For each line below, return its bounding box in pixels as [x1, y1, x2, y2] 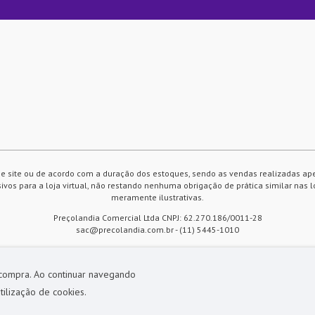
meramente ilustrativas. [111, 192, 204, 203]
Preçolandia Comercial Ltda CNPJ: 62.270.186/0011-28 [53, 212, 262, 224]
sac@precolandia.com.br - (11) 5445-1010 [76, 224, 239, 236]
